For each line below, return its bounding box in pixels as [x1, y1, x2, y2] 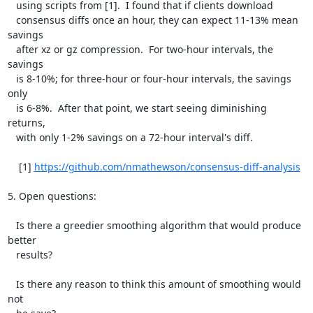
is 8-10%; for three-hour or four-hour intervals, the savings [7, 72, 16, 85]
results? [7, 248, 16, 261]
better [7, 233, 36, 247]
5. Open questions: [7, 189, 96, 203]
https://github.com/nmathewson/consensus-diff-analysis [34, 160, 300, 173]
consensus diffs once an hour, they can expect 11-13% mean [7, 13, 16, 27]
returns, [7, 116, 45, 129]
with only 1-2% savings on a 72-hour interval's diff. [7, 131, 16, 144]
